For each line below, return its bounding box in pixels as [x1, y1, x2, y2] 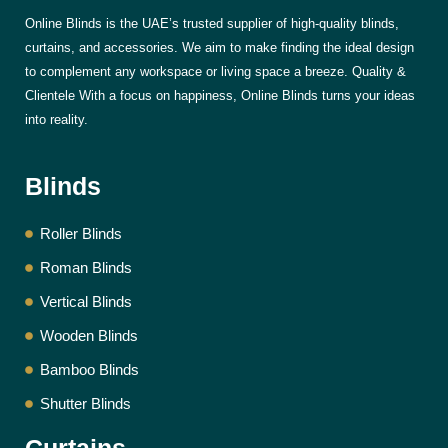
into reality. [25, 111, 88, 127]
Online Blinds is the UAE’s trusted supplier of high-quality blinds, [25, 15, 399, 31]
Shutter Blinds [40, 396, 131, 413]
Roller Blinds [40, 226, 122, 243]
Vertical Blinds [40, 294, 132, 311]
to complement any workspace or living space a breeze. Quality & [25, 63, 406, 79]
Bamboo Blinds [40, 362, 139, 379]
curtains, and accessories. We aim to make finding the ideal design [25, 39, 414, 55]
